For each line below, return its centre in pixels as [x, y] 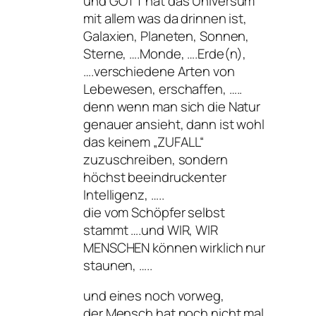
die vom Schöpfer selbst [154, 212]
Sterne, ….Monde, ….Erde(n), [165, 53]
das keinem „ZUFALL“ [144, 141]
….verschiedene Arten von [159, 71]
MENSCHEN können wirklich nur [175, 247]
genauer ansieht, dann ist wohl [174, 124]
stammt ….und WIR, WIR [151, 230]
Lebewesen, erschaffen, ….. [163, 89]
